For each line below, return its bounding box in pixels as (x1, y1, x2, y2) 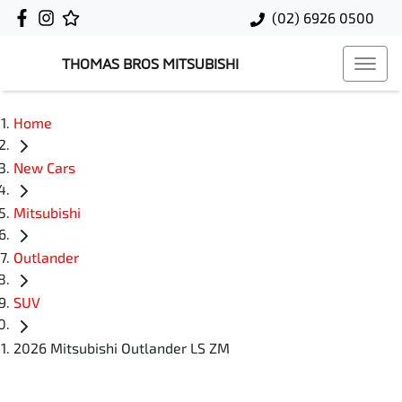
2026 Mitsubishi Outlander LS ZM (13, 338, 230, 356)
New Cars (13, 159, 75, 177)
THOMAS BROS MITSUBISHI (62, 55, 239, 72)
